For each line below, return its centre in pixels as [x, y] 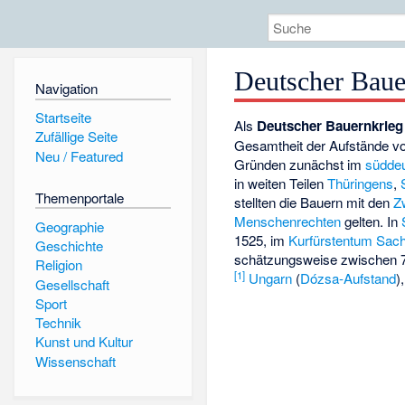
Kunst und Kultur [84, 342]
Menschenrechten [288, 221]
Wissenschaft [75, 361]
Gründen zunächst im [300, 165]
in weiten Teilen [281, 184]
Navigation [66, 89]
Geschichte [69, 245]
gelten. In [372, 221]
